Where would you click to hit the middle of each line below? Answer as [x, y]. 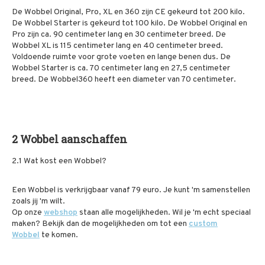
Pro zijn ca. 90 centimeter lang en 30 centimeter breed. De [119, 35]
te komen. [59, 235]
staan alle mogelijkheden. [125, 213]
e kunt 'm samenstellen [209, 190]
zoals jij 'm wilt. [39, 201]
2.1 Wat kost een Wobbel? [59, 161]
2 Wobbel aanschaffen [70, 139]
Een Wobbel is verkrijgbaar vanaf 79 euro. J [90, 190]
